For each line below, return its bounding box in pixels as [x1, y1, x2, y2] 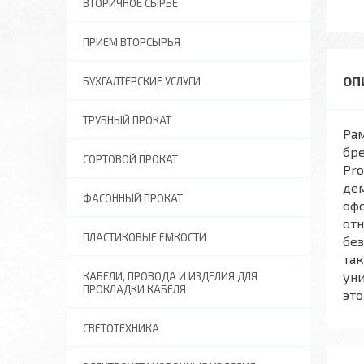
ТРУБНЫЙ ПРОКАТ [83, 114, 171, 127]
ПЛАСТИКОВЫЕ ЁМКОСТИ [83, 231, 206, 244]
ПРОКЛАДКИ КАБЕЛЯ [83, 283, 186, 296]
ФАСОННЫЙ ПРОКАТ [83, 192, 183, 205]
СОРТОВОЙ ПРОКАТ [83, 153, 178, 166]
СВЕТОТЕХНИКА [83, 322, 159, 335]
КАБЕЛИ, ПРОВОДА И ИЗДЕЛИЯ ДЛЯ [83, 270, 258, 283]
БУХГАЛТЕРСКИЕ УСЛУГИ [83, 75, 201, 88]
